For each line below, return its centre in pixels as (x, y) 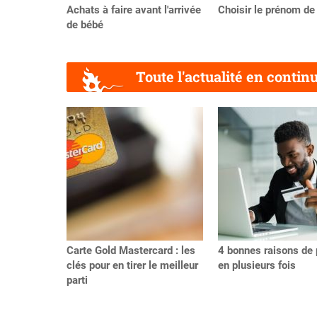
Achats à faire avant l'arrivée (134, 10)
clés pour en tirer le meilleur (132, 266)
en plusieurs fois (257, 266)
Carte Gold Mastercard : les (131, 251)
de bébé (85, 24)
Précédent (90, 121)
